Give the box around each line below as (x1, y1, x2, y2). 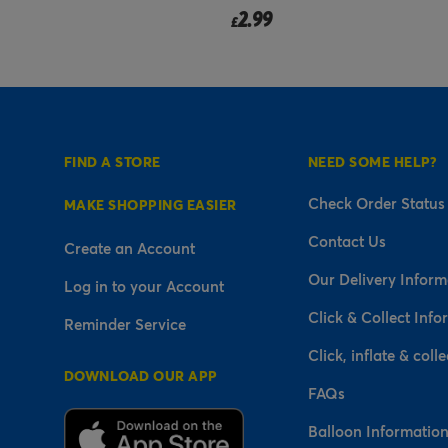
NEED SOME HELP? (307, 151, 438, 171)
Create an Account (64, 237, 195, 258)
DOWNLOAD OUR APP (64, 365, 218, 385)
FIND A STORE (64, 151, 161, 171)
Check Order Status (307, 192, 445, 213)
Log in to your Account (64, 275, 224, 296)
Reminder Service (64, 313, 186, 334)
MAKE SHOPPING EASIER (64, 194, 237, 214)
